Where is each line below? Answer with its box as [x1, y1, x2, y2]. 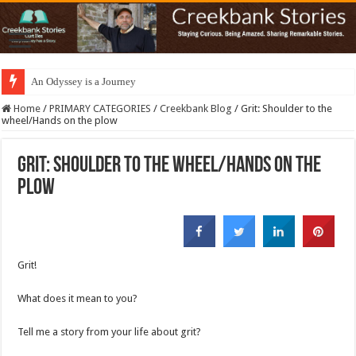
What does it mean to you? [17, 292, 138, 305]
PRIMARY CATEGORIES [49, 103, 152, 115]
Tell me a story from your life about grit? [17, 326, 202, 339]
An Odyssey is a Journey [31, 75, 137, 88]
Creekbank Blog [160, 103, 233, 115]
